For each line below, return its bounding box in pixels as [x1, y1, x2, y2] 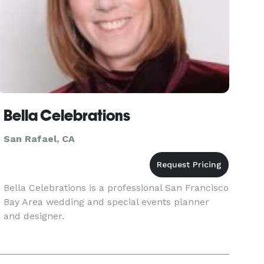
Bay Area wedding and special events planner [4, 196, 210, 207]
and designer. [4, 210, 65, 222]
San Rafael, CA [4, 133, 75, 144]
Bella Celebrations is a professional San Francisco [4, 182, 229, 193]
